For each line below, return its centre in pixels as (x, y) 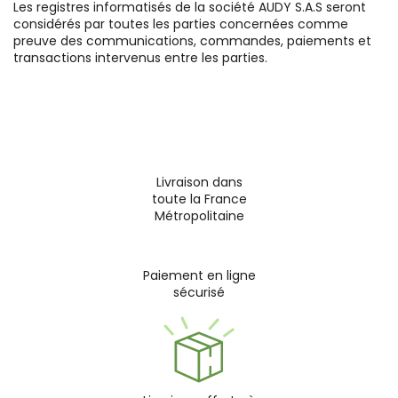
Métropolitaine (199, 216)
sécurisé (199, 292)
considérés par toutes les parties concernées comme (181, 24)
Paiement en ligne (199, 275)
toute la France (199, 199)
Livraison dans (199, 183)
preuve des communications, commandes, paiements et (192, 41)
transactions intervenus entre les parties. (140, 58)
